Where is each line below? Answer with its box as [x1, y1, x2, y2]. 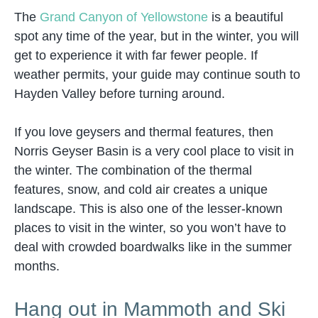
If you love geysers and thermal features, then [14, 125, 273, 139]
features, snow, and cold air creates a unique [14, 182, 268, 197]
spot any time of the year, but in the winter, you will [14, 29, 299, 43]
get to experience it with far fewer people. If [14, 48, 258, 62]
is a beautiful [208, 10, 283, 24]
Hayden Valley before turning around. [14, 87, 225, 101]
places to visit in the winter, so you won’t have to [14, 221, 286, 235]
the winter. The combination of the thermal [14, 163, 252, 177]
